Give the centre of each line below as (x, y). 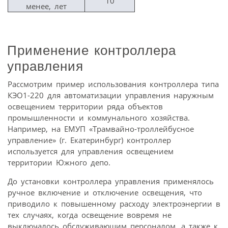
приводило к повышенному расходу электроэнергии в (114, 203)
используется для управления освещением (91, 151)
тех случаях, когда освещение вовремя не (90, 215)
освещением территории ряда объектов (85, 106)
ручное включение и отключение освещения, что (105, 192)
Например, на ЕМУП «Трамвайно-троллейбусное (101, 129)
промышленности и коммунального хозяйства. (99, 117)
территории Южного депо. (59, 162)
